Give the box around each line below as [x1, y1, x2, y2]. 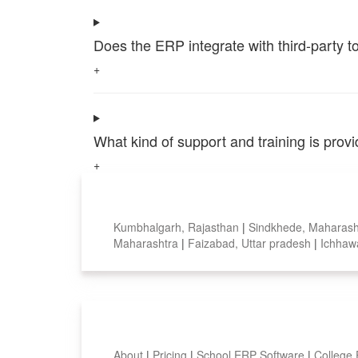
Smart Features [113, 316, 279, 351]
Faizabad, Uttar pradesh [188, 234, 314, 251]
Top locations [113, 188, 255, 223]
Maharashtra [113, 234, 181, 251]
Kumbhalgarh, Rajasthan [113, 218, 242, 235]
